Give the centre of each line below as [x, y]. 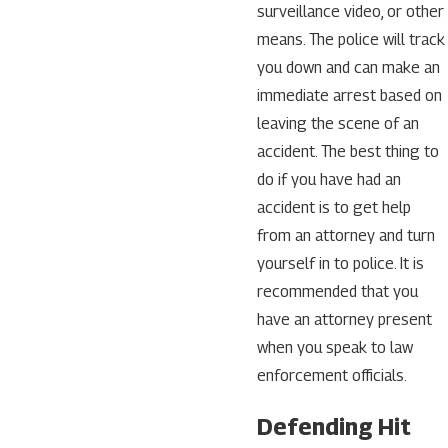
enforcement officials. [331, 375]
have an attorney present [344, 319]
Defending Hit [333, 426]
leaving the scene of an [337, 123]
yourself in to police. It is [340, 263]
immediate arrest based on [349, 95]
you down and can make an [348, 67]
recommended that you [337, 291]
